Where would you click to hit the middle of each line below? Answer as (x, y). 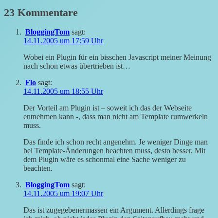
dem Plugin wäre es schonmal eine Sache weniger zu (105, 160)
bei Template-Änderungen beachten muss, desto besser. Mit (114, 151)
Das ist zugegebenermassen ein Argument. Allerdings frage (114, 210)
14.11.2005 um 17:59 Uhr (63, 41)
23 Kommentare (41, 12)
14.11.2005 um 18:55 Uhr (63, 91)
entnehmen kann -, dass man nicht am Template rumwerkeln (116, 117)
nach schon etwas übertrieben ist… (77, 66)
